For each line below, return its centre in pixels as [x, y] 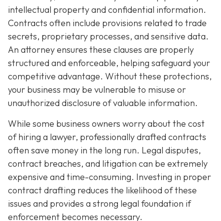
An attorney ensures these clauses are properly [101, 50]
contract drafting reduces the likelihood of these [102, 190]
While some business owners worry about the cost [106, 123]
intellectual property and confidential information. [107, 10]
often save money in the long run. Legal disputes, [104, 150]
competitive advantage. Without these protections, [110, 76]
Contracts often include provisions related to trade [107, 23]
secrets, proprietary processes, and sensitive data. [108, 37]
